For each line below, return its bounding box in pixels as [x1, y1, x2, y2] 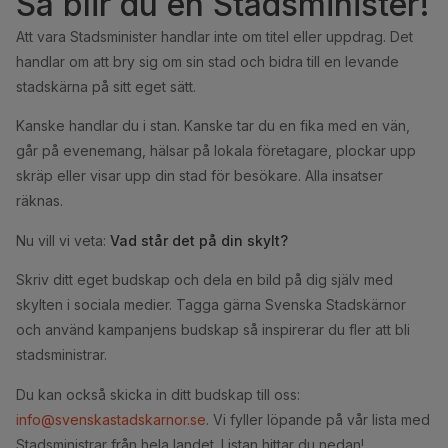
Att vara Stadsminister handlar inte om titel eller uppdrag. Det [16, 27, 413, 45]
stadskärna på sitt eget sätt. [16, 77, 196, 95]
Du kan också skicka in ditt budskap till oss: [16, 385, 300, 403]
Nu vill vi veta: [16, 231, 110, 249]
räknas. [16, 192, 63, 210]
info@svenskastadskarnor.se [16, 410, 206, 428]
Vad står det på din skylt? [110, 231, 288, 249]
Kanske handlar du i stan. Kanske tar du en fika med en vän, [16, 117, 410, 135]
